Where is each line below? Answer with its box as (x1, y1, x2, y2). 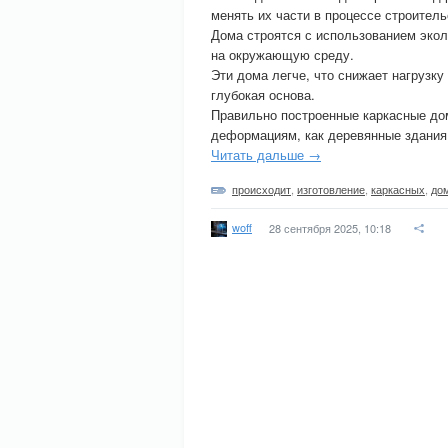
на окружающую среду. (211, 45, 354, 64)
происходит (232, 181, 291, 197)
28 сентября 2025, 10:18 (269, 220, 391, 236)
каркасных (371, 181, 425, 197)
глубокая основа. (211, 85, 315, 104)
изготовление (297, 181, 365, 197)
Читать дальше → (211, 145, 321, 164)
